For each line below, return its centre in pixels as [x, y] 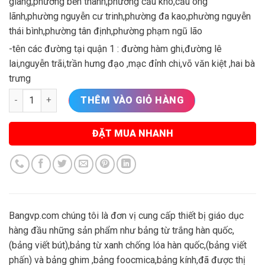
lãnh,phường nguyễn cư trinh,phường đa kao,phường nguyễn [130, 17]
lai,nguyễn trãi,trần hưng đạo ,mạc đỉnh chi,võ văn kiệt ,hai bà [132, 63]
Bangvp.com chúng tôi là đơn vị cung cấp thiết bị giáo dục [126, 216]
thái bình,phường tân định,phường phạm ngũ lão [106, 31]
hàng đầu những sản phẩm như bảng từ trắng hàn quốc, [122, 231]
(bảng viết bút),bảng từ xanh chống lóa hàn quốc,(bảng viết [128, 245]
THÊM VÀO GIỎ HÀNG [132, 100]
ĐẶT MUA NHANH [132, 133]
